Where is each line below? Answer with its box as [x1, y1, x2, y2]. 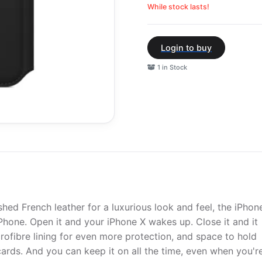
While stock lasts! [147, 2, 209, 11]
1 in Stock [156, 63, 187, 71]
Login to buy [161, 42, 212, 53]
